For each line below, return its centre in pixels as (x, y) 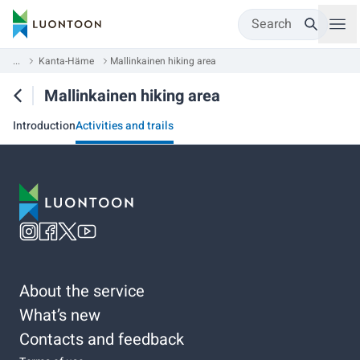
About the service (82, 291)
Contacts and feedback (102, 339)
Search (272, 24)
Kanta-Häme (66, 61)
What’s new (60, 315)
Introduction (44, 126)
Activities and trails (125, 126)
